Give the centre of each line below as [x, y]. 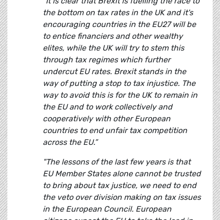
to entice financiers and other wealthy [113, 36]
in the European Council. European [107, 209]
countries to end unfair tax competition [115, 131]
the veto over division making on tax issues [122, 197]
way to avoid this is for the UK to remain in [120, 95]
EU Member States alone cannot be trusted [122, 174]
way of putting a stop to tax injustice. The [119, 83]
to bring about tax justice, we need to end [120, 186]
